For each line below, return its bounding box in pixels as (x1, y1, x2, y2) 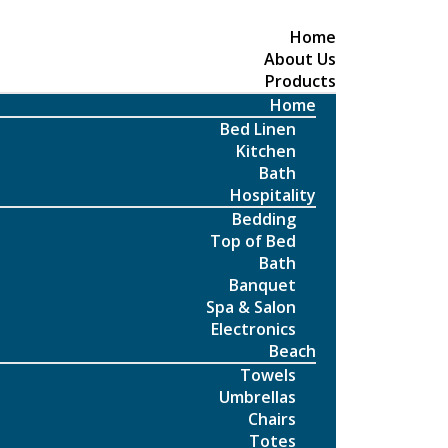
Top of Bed (210, 230, 296, 252)
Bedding (232, 208, 296, 230)
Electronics (211, 318, 296, 340)
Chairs (248, 408, 296, 430)
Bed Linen (220, 118, 296, 140)
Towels (240, 364, 296, 386)
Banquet (229, 274, 296, 296)
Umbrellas (219, 386, 296, 408)
